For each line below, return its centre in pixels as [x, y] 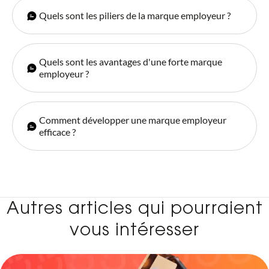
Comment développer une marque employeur [133, 120]
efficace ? [57, 132]
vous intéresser [134, 231]
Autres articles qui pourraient [134, 210]
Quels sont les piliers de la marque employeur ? [135, 16]
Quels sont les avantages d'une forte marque [131, 62]
